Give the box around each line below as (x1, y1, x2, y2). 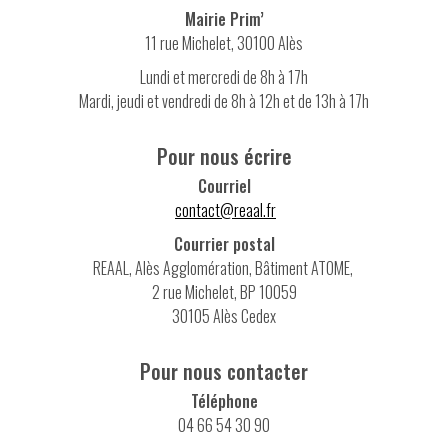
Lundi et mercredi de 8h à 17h (140, 65, 308, 90)
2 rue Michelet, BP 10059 (151, 280, 297, 305)
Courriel (197, 174, 251, 199)
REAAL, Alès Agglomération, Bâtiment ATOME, (92, 256, 356, 281)
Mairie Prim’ (184, 7, 264, 32)
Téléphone (190, 389, 258, 414)
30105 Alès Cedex (172, 304, 276, 329)
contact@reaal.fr (175, 198, 276, 223)
